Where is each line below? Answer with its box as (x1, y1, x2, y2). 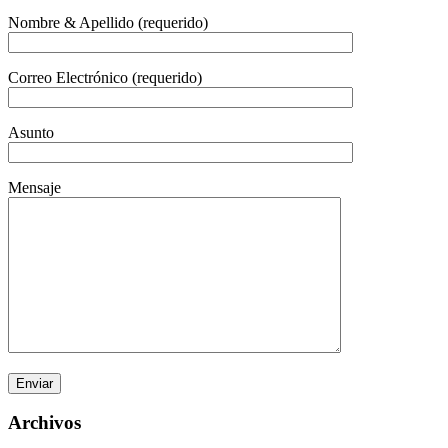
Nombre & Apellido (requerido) (8, 13, 208, 31)
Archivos (8, 412, 81, 434)
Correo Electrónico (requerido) (8, 68, 202, 86)
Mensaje (8, 178, 61, 196)
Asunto (8, 123, 54, 141)
